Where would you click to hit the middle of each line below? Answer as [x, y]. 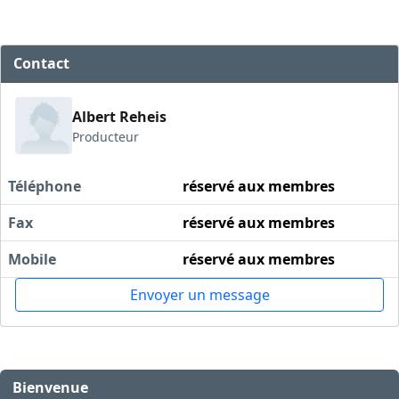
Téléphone [45, 187]
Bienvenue [51, 387]
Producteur [106, 136]
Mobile [32, 260]
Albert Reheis [119, 116]
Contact [42, 64]
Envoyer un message [199, 295]
